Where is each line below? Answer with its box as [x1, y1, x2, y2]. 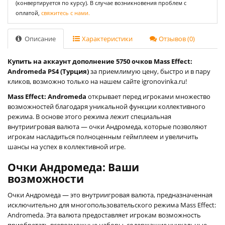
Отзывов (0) [157, 34, 195, 43]
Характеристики [80, 34, 133, 43]
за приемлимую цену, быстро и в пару [89, 66, 210, 76]
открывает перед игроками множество [86, 91, 210, 101]
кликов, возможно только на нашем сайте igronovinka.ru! [8, 76, 187, 86]
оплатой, [16, 9, 41, 17]
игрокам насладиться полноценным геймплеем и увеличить [8, 132, 198, 141]
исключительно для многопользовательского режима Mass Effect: [8, 200, 216, 209]
